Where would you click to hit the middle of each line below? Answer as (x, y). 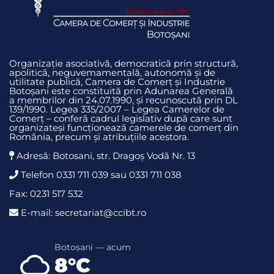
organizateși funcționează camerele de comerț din (124, 127)
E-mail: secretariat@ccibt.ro (82, 212)
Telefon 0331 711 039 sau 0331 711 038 (100, 174)
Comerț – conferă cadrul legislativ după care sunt (121, 118)
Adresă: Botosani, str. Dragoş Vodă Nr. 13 (105, 155)
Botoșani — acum (93, 247)
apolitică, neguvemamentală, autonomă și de (112, 72)
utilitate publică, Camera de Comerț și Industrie (117, 81)
